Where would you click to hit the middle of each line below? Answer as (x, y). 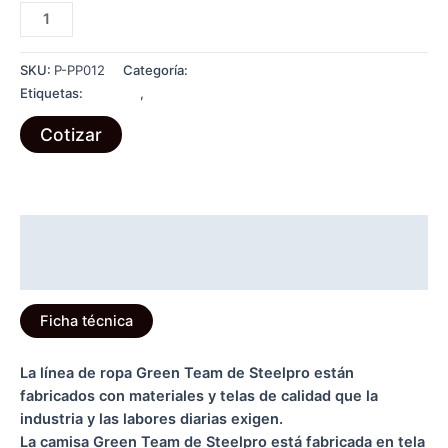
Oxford (43, 81)
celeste (45, 104)
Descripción (63, 233)
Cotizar (71, 134)
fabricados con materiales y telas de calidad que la (199, 395)
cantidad (49, 196)
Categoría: (157, 70)
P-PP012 (79, 70)
